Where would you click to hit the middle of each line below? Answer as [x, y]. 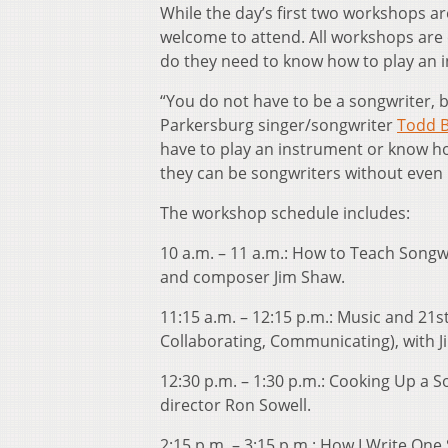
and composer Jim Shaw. [252, 277]
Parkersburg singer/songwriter [278, 125]
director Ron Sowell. [235, 405]
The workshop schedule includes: [285, 213]
